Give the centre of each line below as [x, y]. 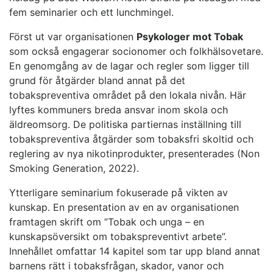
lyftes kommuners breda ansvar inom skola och [119, 110]
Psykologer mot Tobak [190, 37]
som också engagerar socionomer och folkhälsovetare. [136, 51]
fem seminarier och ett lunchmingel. [91, 12]
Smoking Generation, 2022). [74, 168]
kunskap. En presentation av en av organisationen [124, 207]
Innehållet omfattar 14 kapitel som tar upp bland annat [135, 251]
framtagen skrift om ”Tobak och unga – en [107, 222]
